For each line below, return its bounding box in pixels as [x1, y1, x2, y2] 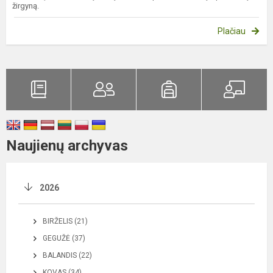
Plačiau [218, 26, 246, 36]
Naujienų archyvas [6, 136, 128, 154]
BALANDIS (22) [43, 250, 92, 260]
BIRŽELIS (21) [43, 216, 88, 225]
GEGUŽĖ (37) [43, 233, 85, 243]
